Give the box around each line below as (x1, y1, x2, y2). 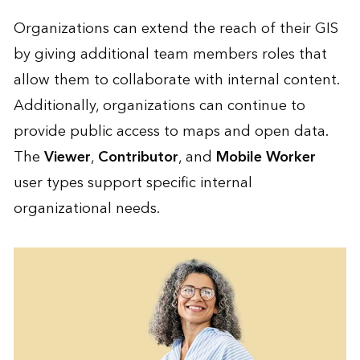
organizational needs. (13, 195, 160, 221)
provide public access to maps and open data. (13, 118, 328, 144)
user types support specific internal (13, 170, 252, 195)
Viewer (43, 144, 91, 170)
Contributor (97, 144, 178, 170)
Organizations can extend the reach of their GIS (13, 15, 338, 41)
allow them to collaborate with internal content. (13, 67, 339, 92)
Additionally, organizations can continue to (13, 92, 305, 118)
